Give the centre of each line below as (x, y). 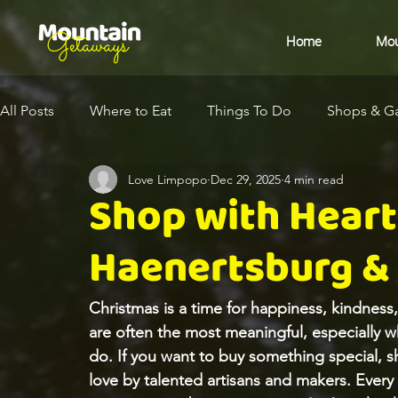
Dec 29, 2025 (246, 179)
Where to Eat (131, 111)
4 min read (314, 179)
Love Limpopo (167, 179)
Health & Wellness (230, 182)
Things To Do (249, 111)
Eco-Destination (86, 182)
